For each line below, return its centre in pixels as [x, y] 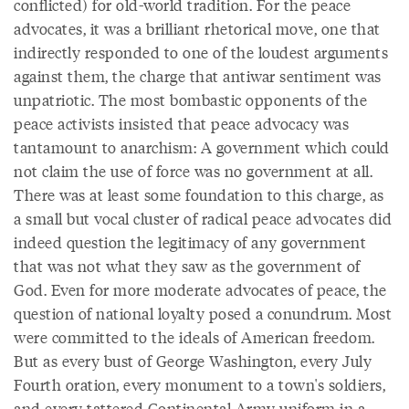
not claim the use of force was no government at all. [193, 171]
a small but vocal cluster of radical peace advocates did [203, 218]
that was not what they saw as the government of [187, 266]
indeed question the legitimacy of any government [190, 242]
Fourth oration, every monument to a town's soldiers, [199, 384]
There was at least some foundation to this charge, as [199, 194]
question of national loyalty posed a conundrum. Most [203, 313]
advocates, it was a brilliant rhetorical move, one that [197, 28]
